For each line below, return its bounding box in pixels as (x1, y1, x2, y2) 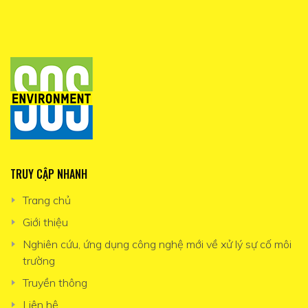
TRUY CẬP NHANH (10, 166, 87, 182)
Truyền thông (22, 276, 87, 289)
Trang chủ (22, 193, 71, 207)
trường (22, 254, 55, 267)
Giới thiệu (22, 215, 68, 229)
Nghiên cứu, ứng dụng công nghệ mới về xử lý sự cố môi (22, 237, 291, 251)
